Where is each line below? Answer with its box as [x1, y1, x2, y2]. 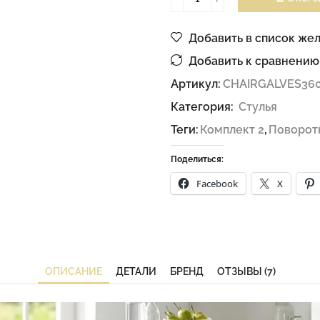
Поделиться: [171, 154, 224, 165]
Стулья [239, 100, 277, 114]
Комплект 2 [200, 123, 264, 137]
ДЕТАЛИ [115, 266, 156, 278]
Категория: [171, 100, 236, 114]
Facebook [196, 177, 238, 191]
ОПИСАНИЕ [44, 266, 102, 278]
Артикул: [171, 77, 221, 91]
